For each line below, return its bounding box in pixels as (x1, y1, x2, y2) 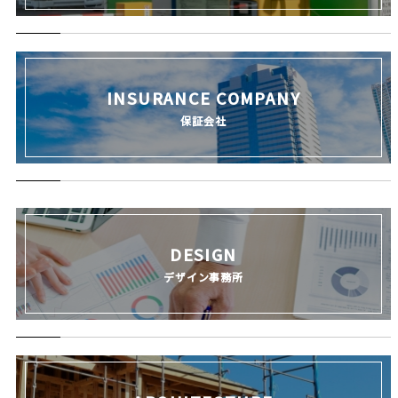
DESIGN (170, 243, 237, 266)
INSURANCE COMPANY (106, 86, 301, 109)
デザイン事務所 (163, 269, 244, 284)
